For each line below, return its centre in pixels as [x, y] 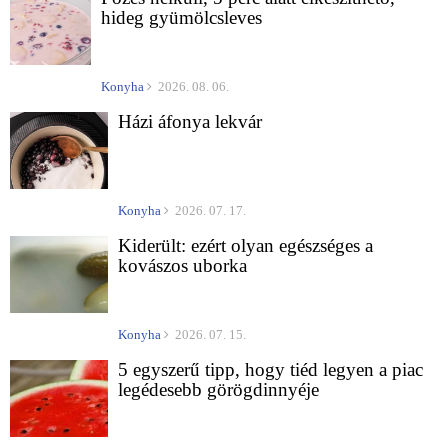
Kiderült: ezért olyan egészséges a [245, 246]
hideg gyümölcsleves [181, 18]
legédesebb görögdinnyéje [218, 390]
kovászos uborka [182, 266]
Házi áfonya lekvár [190, 122]
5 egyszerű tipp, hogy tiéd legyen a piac [270, 370]
